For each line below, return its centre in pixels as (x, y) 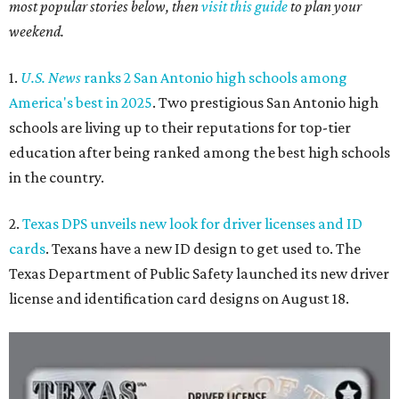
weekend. (37, 31)
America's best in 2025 (81, 102)
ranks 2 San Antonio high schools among (214, 77)
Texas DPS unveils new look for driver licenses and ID (192, 224)
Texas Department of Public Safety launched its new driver (199, 273)
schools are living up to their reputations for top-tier (180, 127)
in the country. (57, 177)
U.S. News (51, 77)
